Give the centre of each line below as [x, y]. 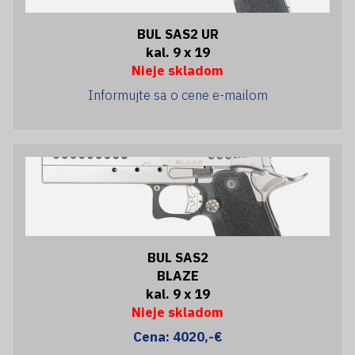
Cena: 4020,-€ [177, 336]
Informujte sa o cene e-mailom [177, 95]
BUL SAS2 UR [177, 34]
